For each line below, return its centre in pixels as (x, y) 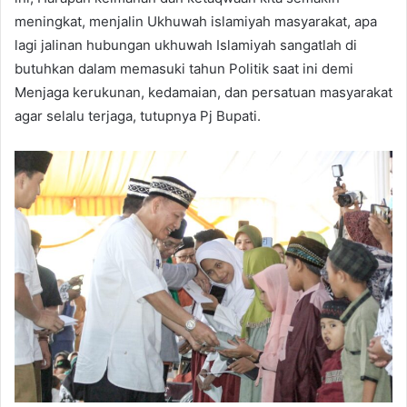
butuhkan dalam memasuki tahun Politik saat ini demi (184, 69)
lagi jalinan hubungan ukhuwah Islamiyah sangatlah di (186, 45)
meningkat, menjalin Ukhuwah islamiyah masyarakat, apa (196, 22)
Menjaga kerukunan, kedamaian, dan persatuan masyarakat (203, 93)
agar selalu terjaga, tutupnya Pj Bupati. (138, 116)
